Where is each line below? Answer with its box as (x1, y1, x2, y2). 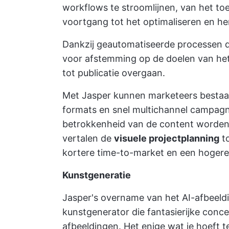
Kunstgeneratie (62, 170, 131, 181)
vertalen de (62, 133, 114, 144)
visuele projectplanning (114, 133, 219, 144)
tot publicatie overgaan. (62, 67, 165, 79)
